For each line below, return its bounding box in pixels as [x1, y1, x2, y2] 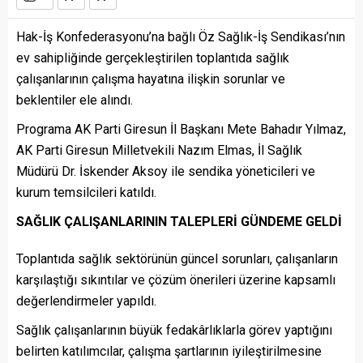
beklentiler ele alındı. [16, 92, 133, 109]
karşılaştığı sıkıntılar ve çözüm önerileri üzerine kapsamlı [16, 272, 335, 288]
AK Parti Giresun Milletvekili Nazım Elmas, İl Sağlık [16, 143, 302, 159]
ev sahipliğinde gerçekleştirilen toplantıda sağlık [16, 50, 289, 66]
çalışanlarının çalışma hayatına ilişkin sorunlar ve [16, 71, 285, 88]
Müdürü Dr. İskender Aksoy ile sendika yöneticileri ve [16, 164, 315, 180]
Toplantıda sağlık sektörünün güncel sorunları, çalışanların [16, 251, 338, 267]
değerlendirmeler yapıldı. [16, 293, 156, 310]
